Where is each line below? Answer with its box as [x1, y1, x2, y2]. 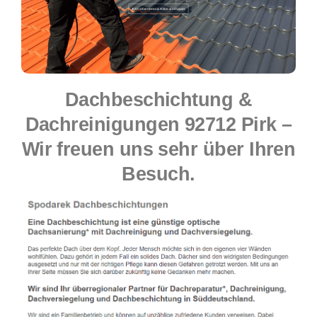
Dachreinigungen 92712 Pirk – [25, 113, 292, 135]
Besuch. [122, 163, 195, 185]
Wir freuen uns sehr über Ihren [21, 138, 296, 160]
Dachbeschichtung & [64, 88, 253, 110]
